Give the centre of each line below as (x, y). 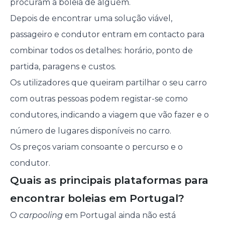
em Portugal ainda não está (119, 215)
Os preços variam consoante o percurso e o (96, 147)
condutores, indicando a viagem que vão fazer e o (109, 115)
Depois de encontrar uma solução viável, (91, 19)
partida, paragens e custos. (63, 67)
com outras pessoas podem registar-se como (99, 99)
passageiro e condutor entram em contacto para (107, 35)
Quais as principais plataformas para (109, 180)
